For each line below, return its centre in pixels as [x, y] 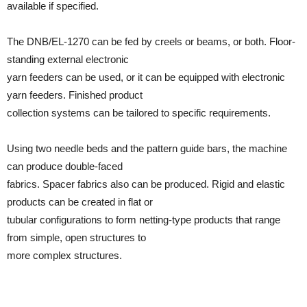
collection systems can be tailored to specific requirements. [139, 113]
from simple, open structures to [76, 237]
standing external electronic [68, 59]
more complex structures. [64, 255]
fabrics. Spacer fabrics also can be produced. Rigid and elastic [146, 184]
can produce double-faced [65, 166]
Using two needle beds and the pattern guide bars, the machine [147, 148]
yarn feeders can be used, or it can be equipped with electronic [146, 77]
